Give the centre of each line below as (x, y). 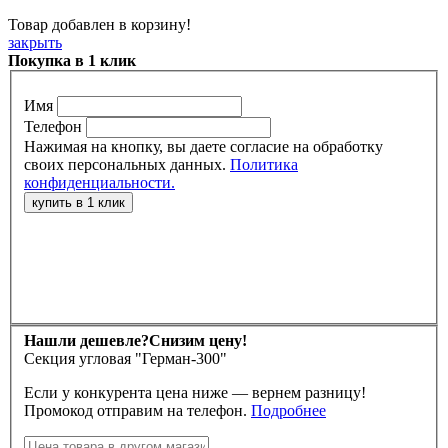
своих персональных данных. (127, 164)
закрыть (35, 43)
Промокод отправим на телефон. (209, 411)
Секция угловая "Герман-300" (125, 359)
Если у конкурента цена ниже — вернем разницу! (195, 393)
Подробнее (288, 411)
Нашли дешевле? (86, 341)
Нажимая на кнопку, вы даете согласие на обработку (203, 146)
